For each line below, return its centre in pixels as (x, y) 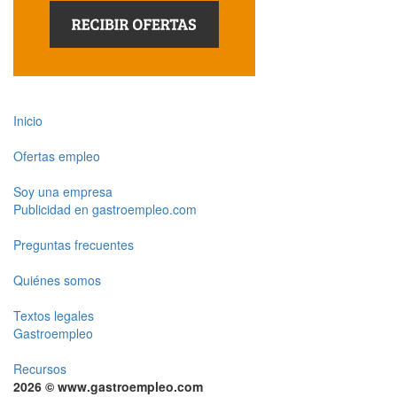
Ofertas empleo (57, 156)
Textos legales (54, 315)
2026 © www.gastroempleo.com (108, 386)
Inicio (28, 121)
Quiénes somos (57, 280)
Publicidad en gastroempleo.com (105, 209)
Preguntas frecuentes (74, 245)
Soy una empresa (63, 191)
